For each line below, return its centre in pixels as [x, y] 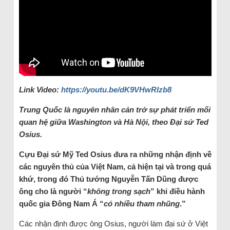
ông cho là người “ [53, 191]
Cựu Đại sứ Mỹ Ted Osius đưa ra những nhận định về [115, 154]
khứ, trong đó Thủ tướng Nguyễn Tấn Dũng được [108, 179]
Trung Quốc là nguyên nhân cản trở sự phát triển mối [114, 109]
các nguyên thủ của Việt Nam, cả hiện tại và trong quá [115, 166]
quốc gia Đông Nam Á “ [61, 203]
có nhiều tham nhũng [141, 203]
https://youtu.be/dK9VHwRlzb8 [116, 89]
